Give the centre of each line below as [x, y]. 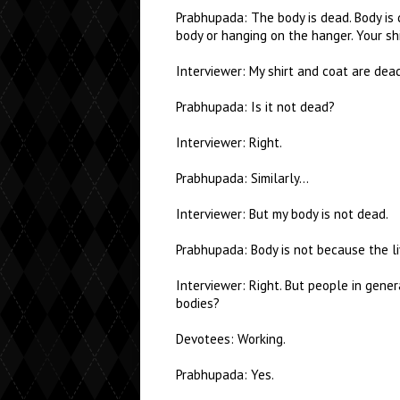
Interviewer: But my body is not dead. [282, 214]
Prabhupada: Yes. [225, 375]
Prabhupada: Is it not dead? [255, 107]
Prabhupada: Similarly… [242, 178]
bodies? [198, 303]
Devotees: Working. [231, 339]
